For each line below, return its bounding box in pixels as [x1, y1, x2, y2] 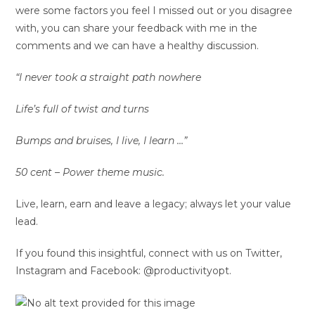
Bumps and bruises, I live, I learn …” [15, 134, 188, 147]
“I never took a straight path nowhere [15, 70, 202, 84]
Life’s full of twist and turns [15, 102, 150, 115]
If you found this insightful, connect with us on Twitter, [15, 246, 283, 259]
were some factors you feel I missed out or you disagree [15, 4, 293, 17]
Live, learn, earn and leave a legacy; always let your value [15, 197, 292, 210]
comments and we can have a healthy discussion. [15, 39, 259, 52]
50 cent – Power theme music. [15, 165, 165, 179]
